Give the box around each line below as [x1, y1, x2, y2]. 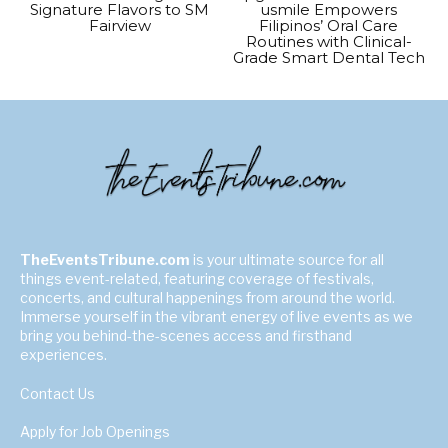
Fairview [88, 16, 151, 36]
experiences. [20, 346, 107, 364]
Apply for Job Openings [20, 423, 170, 441]
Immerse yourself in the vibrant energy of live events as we [20, 308, 413, 326]
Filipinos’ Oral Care [259, 16, 398, 36]
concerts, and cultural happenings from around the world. [20, 289, 395, 307]
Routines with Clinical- [245, 32, 412, 52]
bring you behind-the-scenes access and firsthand [20, 327, 352, 345]
